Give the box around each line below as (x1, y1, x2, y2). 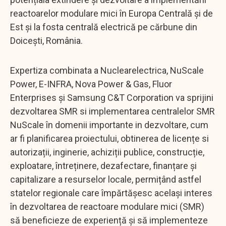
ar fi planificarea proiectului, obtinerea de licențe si (10, 133, 209, 144)
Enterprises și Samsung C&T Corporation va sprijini (10, 92, 213, 103)
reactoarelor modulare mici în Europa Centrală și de (10, 8, 213, 19)
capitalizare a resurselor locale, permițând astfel (10, 174, 201, 185)
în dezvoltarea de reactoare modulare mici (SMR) (10, 201, 204, 212)
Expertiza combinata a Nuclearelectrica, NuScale (10, 65, 204, 76)
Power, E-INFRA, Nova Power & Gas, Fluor (10, 78, 172, 89)
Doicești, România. (10, 35, 87, 46)
